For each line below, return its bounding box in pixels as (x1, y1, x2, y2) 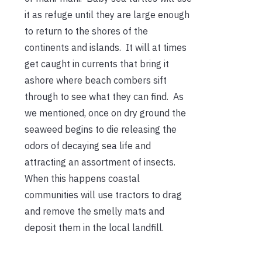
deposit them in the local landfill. (25, 221, 164, 233)
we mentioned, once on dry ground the (25, 106, 186, 119)
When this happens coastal (25, 172, 140, 184)
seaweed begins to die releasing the (25, 123, 177, 135)
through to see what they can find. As (25, 90, 184, 102)
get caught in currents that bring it (25, 57, 169, 70)
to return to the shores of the (25, 25, 148, 37)
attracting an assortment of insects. (25, 156, 178, 168)
